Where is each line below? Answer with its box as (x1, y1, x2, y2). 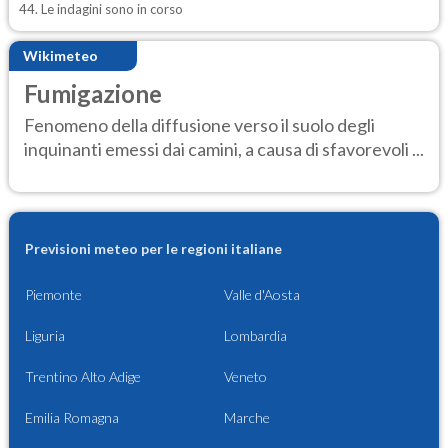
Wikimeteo (23, 47, 98, 65)
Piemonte (25, 286, 82, 304)
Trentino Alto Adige (25, 368, 141, 386)
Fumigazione (24, 78, 162, 108)
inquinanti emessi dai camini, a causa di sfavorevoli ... (24, 138, 424, 161)
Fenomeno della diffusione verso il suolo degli (24, 114, 375, 137)
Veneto (224, 368, 267, 386)
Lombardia (224, 327, 287, 345)
